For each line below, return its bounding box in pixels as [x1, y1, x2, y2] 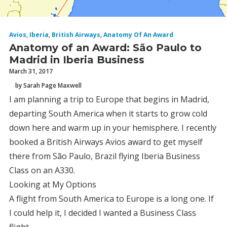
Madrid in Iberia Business [9, 54, 144, 66]
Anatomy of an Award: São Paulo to [9, 42, 202, 54]
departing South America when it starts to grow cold [9, 108, 207, 119]
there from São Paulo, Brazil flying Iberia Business [9, 150, 200, 162]
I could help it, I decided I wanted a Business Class [9, 207, 196, 218]
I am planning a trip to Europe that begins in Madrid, [9, 94, 209, 105]
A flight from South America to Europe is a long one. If [9, 193, 214, 204]
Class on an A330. [9, 165, 75, 176]
